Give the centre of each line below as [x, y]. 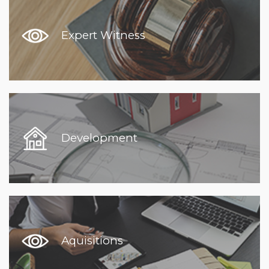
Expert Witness [103, 35]
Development [99, 138]
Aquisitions [92, 241]
